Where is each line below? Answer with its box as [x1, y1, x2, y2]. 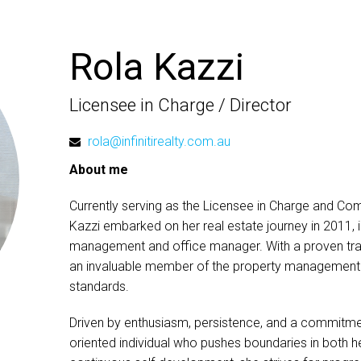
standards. [68, 279, 129, 294]
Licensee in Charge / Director [68, 95, 292, 115]
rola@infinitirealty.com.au [87, 134, 230, 149]
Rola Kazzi [68, 44, 244, 89]
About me [68, 162, 128, 177]
